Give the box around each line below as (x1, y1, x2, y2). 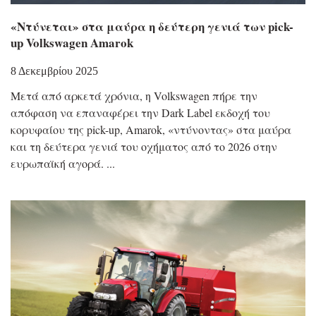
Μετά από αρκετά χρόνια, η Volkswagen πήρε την (11, 87, 257, 103)
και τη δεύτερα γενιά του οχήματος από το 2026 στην (11, 138, 277, 154)
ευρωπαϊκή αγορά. (11, 155, 104, 171)
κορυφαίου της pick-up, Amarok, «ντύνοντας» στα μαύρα (11, 121, 291, 137)
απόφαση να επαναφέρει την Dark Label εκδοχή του (11, 104, 270, 120)
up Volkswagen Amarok (11, 33, 133, 51)
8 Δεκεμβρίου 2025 (11, 64, 98, 77)
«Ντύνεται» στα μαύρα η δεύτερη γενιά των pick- (11, 17, 293, 35)
